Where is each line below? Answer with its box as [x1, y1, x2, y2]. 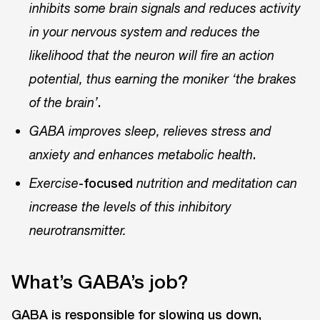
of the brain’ [29, 94, 99, 110]
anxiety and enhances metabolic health [29, 147, 254, 163]
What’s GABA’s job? [11, 269, 188, 293]
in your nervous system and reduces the [29, 24, 261, 39]
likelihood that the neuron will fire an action [29, 47, 275, 63]
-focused [79, 175, 137, 191]
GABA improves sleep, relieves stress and [29, 124, 272, 139]
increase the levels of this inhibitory [29, 199, 232, 215]
